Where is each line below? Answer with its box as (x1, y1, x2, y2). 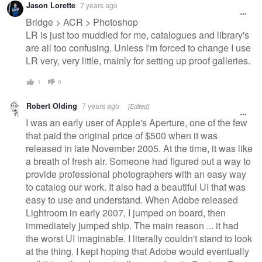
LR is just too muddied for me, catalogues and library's (26, 27, 249, 42)
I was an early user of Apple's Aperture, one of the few (26, 115, 247, 129)
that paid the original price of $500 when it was (26, 128, 218, 142)
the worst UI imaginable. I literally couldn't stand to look (26, 231, 252, 245)
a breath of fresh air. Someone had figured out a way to (26, 154, 251, 168)
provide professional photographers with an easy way (26, 167, 246, 181)
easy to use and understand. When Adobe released (26, 192, 238, 206)
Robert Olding (26, 101, 77, 112)
